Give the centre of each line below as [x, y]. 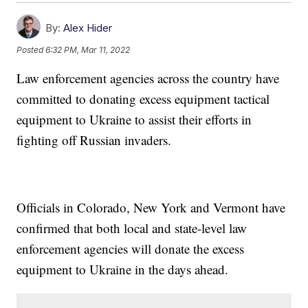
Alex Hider [88, 28]
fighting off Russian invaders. [94, 140]
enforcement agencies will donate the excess [131, 249]
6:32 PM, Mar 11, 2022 [88, 49]
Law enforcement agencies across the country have [148, 78]
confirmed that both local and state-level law [132, 228]
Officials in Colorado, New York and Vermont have [151, 208]
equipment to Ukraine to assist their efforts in [134, 120]
